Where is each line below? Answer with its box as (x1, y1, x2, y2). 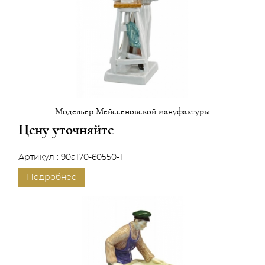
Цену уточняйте (18, 122, 114, 137)
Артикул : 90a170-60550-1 (18, 153, 122, 161)
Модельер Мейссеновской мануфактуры (55, 106, 210, 116)
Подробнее (27, 173, 77, 182)
